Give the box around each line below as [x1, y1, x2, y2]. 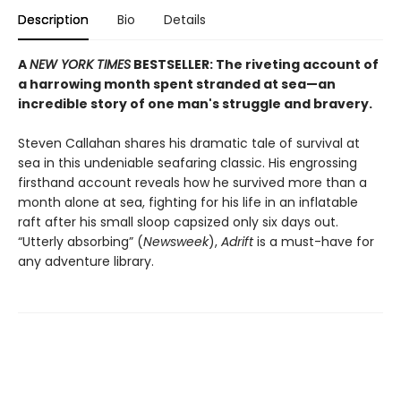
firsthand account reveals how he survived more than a [18, 173, 367, 192]
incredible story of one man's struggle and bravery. [18, 94, 372, 113]
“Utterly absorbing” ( [18, 232, 143, 251]
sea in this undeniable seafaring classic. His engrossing [18, 153, 357, 172]
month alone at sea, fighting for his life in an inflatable [18, 192, 358, 211]
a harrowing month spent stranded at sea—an [18, 74, 336, 93]
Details [164, 10, 206, 29]
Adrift [221, 232, 253, 251]
